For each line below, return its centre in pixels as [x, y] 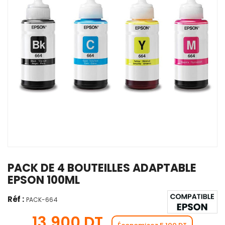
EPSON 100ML [44, 180]
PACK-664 [42, 200]
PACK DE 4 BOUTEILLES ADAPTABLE [102, 168]
